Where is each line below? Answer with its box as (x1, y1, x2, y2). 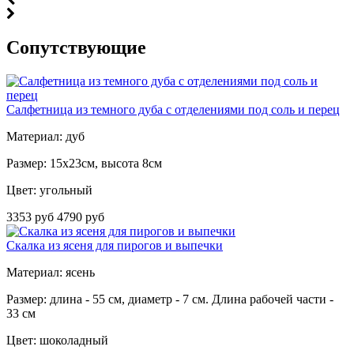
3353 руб (6, 210, 57, 224)
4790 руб (57, 210, 104, 224)
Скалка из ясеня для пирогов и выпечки (6, 239, 223, 253)
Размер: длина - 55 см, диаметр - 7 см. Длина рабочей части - (6, 292, 333, 307)
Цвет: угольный (6, 183, 92, 198)
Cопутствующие (6, 37, 146, 58)
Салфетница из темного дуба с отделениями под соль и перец (6, 103, 340, 117)
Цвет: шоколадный (6, 333, 108, 348)
